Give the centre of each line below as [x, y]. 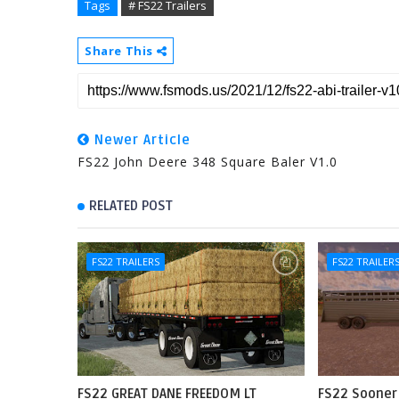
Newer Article [140, 140]
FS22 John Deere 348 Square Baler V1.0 [208, 162]
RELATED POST [131, 206]
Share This [121, 51]
